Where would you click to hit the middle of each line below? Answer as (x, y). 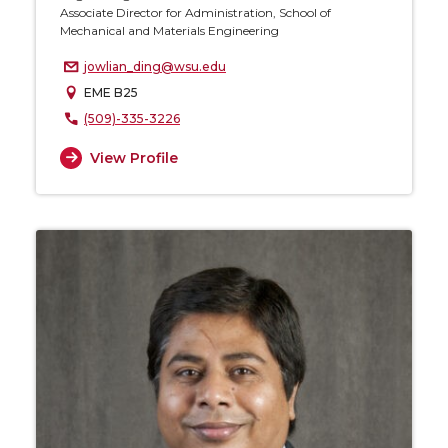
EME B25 (111, 93)
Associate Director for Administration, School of (195, 13)
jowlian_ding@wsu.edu (155, 67)
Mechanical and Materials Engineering (169, 31)
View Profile (133, 157)
